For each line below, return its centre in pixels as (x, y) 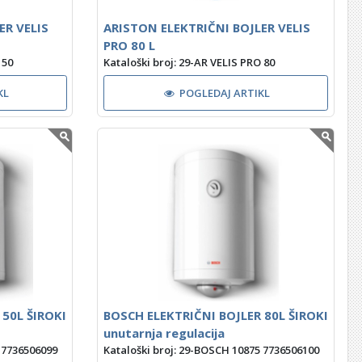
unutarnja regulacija (164, 333)
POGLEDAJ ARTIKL (225, 93)
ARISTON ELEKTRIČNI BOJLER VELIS (206, 27)
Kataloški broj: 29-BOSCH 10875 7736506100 (211, 350)
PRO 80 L (129, 45)
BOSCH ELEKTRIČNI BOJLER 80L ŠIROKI (215, 316)
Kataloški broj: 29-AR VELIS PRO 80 (189, 62)
